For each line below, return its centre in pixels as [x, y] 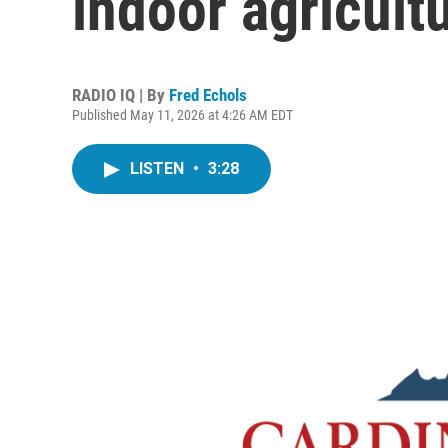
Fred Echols [208, 95]
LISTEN [159, 168]
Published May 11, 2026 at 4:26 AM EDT [182, 115]
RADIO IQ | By [120, 95]
